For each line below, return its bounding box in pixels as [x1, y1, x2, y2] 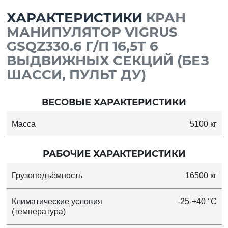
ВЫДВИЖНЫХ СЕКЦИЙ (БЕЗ [6, 52, 209, 69]
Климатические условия [11, 197, 102, 206]
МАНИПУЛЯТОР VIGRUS [6, 24, 178, 41]
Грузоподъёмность [11, 171, 82, 180]
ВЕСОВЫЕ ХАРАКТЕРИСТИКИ [42, 97, 186, 108]
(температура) [11, 207, 66, 216]
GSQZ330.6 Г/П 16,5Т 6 [6, 38, 158, 55]
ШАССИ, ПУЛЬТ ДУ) [6, 67, 146, 83]
